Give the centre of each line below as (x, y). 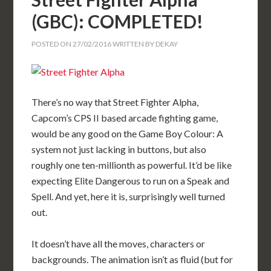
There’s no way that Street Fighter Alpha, (115, 102)
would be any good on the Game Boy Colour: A (128, 134)
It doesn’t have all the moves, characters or (119, 244)
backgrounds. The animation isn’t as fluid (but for (132, 260)
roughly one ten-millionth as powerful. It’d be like (132, 165)
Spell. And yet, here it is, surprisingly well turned (129, 197)
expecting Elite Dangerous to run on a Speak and (131, 181)
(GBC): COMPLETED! (118, 21)
